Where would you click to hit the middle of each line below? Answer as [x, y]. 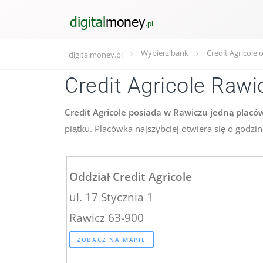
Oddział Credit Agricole [131, 176]
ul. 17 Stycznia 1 [111, 197]
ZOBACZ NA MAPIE [112, 239]
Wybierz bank [165, 53]
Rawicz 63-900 [107, 218]
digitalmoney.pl [96, 55]
